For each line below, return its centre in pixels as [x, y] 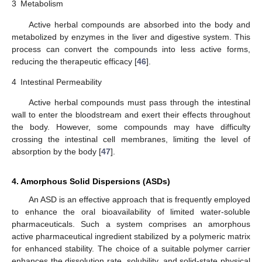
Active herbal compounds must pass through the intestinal [139, 103]
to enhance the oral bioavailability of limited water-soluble [131, 212]
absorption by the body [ [56, 152]
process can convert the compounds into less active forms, [131, 49]
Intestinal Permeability [61, 82]
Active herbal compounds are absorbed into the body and [139, 24]
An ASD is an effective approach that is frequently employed [139, 200]
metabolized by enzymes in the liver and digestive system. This [131, 37]
